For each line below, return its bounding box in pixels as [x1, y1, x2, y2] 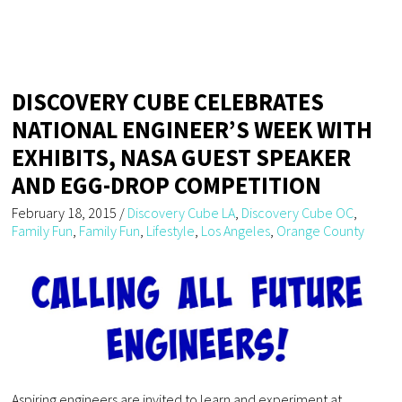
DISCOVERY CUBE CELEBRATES [12, 87, 325, 118]
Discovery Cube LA [127, 204, 236, 223]
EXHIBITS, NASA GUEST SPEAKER [12, 143, 352, 173]
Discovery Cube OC [241, 204, 354, 223]
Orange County [276, 222, 365, 240]
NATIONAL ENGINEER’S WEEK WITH [12, 115, 373, 145]
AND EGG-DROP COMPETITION [12, 170, 322, 201]
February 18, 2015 [12, 204, 118, 223]
